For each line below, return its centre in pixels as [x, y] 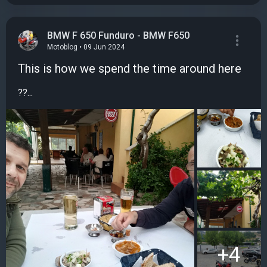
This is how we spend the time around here [130, 69]
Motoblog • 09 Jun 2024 [86, 47]
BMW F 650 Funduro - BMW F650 [118, 35]
